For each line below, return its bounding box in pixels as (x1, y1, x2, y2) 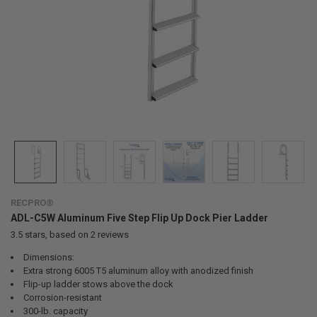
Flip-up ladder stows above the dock (23, 278, 173, 289)
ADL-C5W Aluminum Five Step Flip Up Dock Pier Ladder (10, 212, 268, 224)
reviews (95, 229, 129, 240)
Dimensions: (23, 251, 74, 263)
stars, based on (22, 229, 91, 240)
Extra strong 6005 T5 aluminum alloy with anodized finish (23, 265, 253, 276)
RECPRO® (10, 197, 54, 208)
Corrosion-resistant (23, 292, 102, 303)
